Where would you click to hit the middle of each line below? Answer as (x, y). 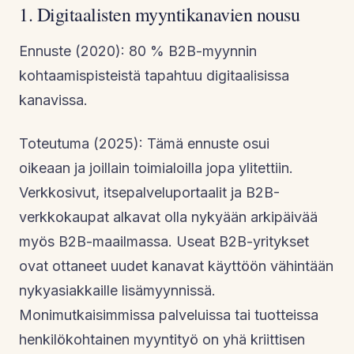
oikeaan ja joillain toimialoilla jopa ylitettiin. (156, 168)
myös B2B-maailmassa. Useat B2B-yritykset (164, 241)
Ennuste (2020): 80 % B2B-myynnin (138, 51)
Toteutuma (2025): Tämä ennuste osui (144, 143)
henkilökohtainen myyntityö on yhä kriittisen (162, 339)
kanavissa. (53, 100)
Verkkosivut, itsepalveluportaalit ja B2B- (149, 192)
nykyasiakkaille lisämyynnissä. (117, 290)
